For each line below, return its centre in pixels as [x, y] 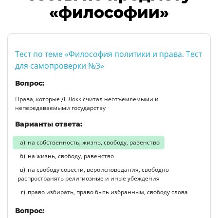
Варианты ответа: [49, 124]
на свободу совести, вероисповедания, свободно [98, 169]
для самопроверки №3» [60, 65]
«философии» [109, 12]
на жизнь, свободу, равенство [71, 156]
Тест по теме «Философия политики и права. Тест [109, 54]
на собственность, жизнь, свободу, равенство [94, 142]
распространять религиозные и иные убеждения [89, 178]
